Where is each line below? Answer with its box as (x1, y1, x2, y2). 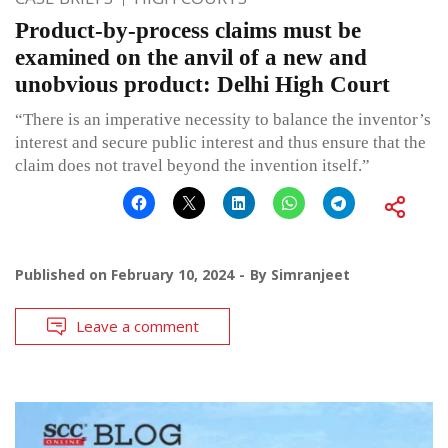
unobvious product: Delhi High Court (15, 71, 390, 97)
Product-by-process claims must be (15, 17, 361, 43)
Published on (15, 264, 111, 284)
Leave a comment (76, 315, 199, 336)
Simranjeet (271, 264, 350, 284)
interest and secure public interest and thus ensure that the (15, 132, 426, 152)
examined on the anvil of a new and (15, 44, 367, 70)
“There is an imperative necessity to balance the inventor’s (15, 109, 431, 129)
